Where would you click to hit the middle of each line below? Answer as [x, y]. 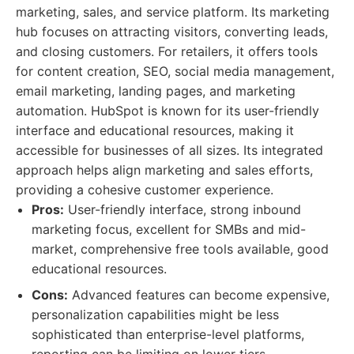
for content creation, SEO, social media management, [175, 71]
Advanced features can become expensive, [199, 295]
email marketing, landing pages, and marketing [156, 91]
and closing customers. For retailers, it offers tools [167, 51]
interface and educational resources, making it [155, 130]
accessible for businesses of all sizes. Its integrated [169, 150]
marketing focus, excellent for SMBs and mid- [169, 229]
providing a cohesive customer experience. [145, 190]
